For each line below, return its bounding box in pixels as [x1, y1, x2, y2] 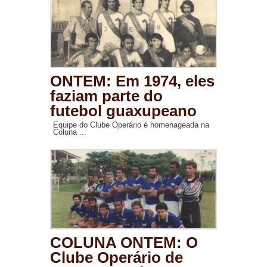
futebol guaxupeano [50, 103, 197, 120]
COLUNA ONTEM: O [50, 234, 198, 252]
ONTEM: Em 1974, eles [50, 73, 215, 90]
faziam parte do [50, 88, 163, 105]
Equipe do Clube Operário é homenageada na [53, 120, 209, 130]
